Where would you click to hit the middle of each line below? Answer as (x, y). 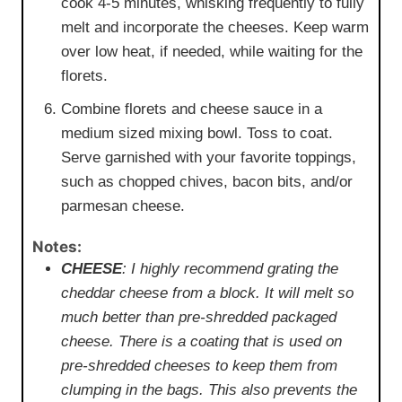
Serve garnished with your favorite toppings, (209, 158)
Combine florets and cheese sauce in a (192, 109)
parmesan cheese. (123, 206)
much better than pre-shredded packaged (199, 317)
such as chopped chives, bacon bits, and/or (207, 182)
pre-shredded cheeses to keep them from (199, 365)
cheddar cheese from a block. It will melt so (207, 293)
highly (160, 268)
